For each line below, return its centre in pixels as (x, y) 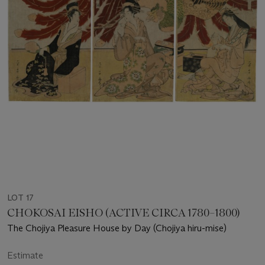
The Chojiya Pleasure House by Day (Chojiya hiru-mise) (117, 228)
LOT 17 (20, 198)
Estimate (25, 256)
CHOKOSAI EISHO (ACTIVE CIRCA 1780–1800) (123, 213)
